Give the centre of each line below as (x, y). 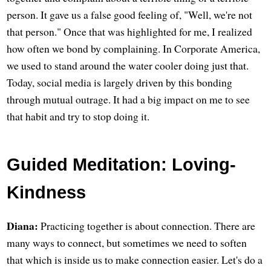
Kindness (47, 193)
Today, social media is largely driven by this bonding (120, 83)
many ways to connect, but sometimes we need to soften (127, 242)
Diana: (23, 225)
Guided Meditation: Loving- (122, 165)
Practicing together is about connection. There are (147, 225)
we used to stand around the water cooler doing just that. (128, 66)
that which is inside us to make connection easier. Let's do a (135, 259)
